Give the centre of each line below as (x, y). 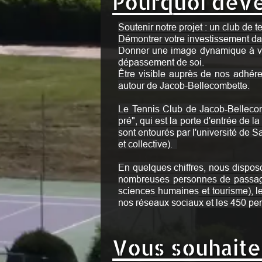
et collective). (146, 144)
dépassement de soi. (161, 62)
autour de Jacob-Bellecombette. (184, 85)
